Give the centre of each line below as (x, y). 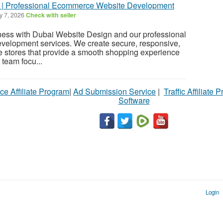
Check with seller (51, 15)
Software (134, 100)
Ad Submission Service (114, 91)
